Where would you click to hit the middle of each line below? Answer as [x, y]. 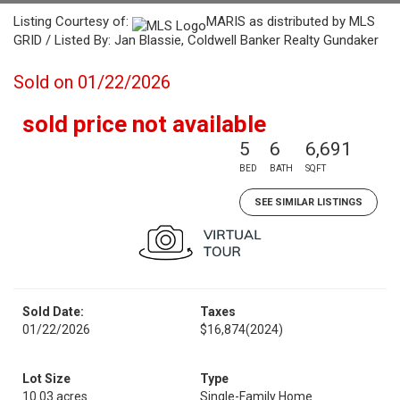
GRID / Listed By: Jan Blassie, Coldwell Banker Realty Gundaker [196, 40]
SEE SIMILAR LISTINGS [308, 202]
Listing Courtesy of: [73, 21]
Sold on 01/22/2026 [92, 82]
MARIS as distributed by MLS [291, 21]
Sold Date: [53, 312]
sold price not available [144, 124]
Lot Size [46, 379]
